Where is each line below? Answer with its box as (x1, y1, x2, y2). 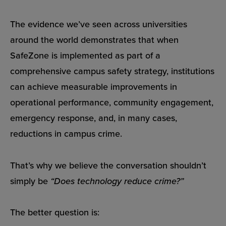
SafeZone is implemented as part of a (10, 49, 160, 62)
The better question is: (10, 206, 99, 219)
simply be (10, 174, 50, 187)
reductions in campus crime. (10, 127, 122, 140)
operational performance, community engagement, (10, 96, 213, 109)
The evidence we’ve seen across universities (10, 18, 187, 31)
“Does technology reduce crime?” (50, 174, 184, 187)
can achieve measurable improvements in (10, 80, 177, 93)
